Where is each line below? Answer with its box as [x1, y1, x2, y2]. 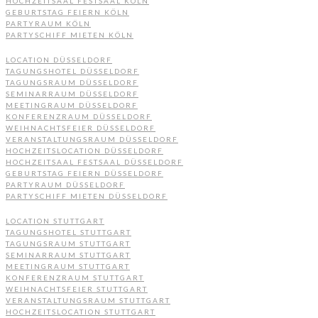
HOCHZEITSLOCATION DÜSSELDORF [6, 146, 163, 155]
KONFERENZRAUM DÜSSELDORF [6, 111, 152, 121]
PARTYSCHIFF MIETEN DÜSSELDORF [6, 191, 168, 200]
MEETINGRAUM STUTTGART [6, 261, 130, 270]
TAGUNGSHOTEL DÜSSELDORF [6, 66, 139, 75]
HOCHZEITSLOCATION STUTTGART [6, 307, 155, 316]
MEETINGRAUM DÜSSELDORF [6, 100, 138, 109]
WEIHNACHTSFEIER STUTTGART [6, 284, 148, 293]
